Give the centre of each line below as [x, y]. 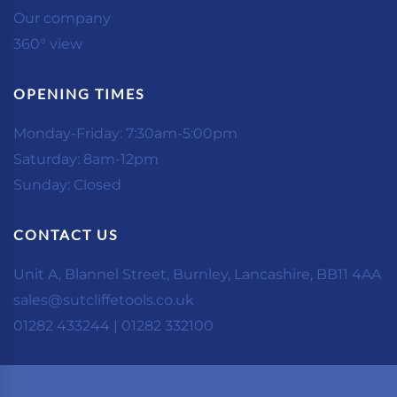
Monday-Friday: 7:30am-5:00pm [125, 133]
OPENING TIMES [79, 93]
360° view [48, 43]
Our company [62, 18]
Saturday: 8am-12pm [86, 159]
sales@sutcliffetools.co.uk [104, 300]
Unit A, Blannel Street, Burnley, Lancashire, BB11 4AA [197, 274]
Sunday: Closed [67, 184]
